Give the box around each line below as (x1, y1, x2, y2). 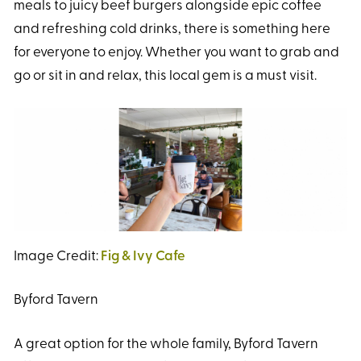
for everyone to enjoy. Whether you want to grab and (14, 45, 339, 60)
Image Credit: (14, 249, 101, 263)
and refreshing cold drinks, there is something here (14, 22, 330, 36)
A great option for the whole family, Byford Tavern (14, 337, 318, 351)
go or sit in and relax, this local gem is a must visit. (14, 68, 319, 83)
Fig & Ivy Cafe (101, 249, 185, 263)
